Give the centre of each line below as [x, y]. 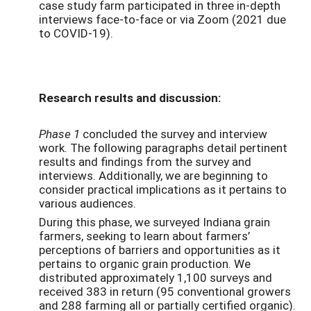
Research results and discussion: [130, 97]
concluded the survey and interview [175, 133]
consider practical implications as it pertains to [163, 189]
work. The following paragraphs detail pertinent [163, 147]
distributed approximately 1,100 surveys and [155, 277]
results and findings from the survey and [145, 161]
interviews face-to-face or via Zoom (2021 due [162, 19]
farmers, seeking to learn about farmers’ [144, 235]
